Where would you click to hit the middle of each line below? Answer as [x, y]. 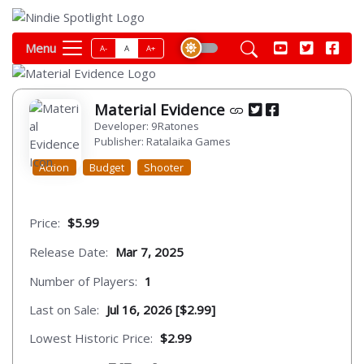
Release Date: [69, 251]
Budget [106, 167]
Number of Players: [83, 281]
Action [54, 167]
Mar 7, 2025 [149, 251]
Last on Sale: [64, 310]
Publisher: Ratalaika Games [162, 142]
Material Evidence [162, 110]
